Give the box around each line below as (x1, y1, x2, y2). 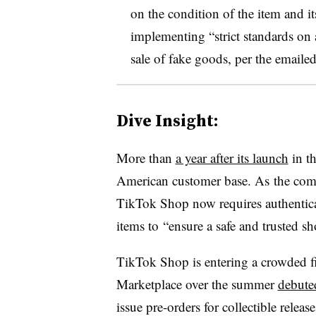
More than (116, 148, 176, 166)
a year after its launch (175, 148, 288, 166)
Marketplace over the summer (116, 274, 278, 293)
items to (116, 216, 159, 234)
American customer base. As (116, 171, 269, 189)
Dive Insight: (116, 108, 219, 132)
